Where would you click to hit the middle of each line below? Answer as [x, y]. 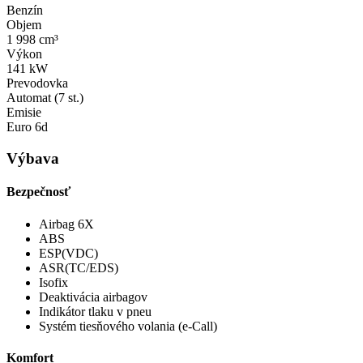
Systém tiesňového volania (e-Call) [128, 326]
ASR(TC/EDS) [79, 267]
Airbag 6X [66, 224]
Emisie [24, 113]
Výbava [33, 159]
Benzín [25, 11]
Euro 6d [27, 127]
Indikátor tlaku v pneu [95, 311]
